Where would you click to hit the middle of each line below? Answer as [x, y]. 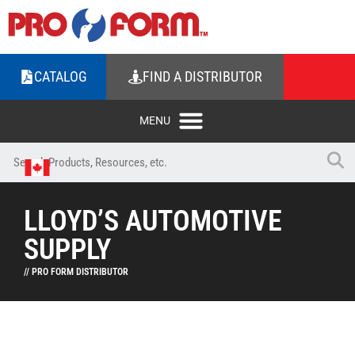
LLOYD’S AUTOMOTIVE [153, 221]
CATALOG [60, 76]
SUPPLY [67, 250]
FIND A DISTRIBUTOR [202, 76]
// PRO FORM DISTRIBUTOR [76, 272]
